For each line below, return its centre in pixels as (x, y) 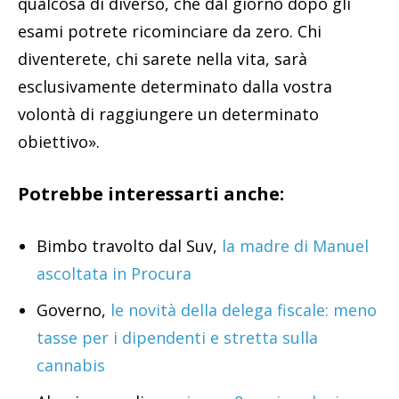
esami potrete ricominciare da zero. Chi (170, 32)
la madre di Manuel (293, 246)
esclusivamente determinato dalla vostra (175, 87)
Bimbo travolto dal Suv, (127, 246)
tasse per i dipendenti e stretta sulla (177, 338)
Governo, (73, 310)
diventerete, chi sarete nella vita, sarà (163, 59)
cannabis (71, 366)
